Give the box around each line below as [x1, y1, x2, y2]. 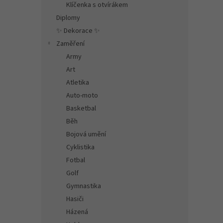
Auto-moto [66, 91, 98, 101]
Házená [66, 207, 88, 217]
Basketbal [66, 104, 96, 113]
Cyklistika [66, 142, 95, 152]
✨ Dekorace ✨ [56, 26, 100, 36]
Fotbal [66, 155, 85, 165]
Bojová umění [66, 129, 106, 139]
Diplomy [56, 13, 80, 23]
